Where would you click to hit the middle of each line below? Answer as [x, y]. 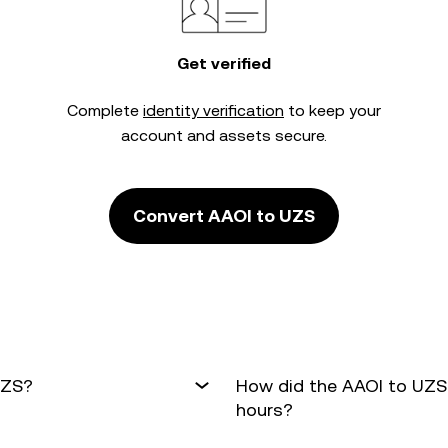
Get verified [224, 63]
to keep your [332, 110]
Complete [105, 110]
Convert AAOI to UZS [224, 215]
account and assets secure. [224, 135]
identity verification [213, 110]
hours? [264, 409]
